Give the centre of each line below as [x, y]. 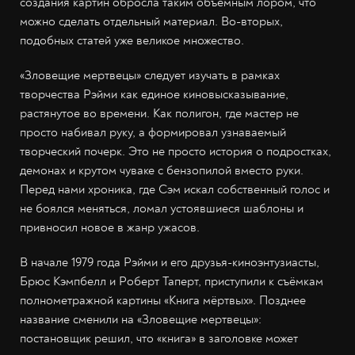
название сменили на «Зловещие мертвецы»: [141, 319]
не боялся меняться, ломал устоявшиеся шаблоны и [162, 208]
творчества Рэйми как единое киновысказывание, [154, 94]
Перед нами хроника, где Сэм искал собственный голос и [175, 189]
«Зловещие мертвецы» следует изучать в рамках [150, 75]
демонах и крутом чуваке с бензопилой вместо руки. [162, 170]
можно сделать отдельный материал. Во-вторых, [151, 21]
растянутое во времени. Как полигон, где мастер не [159, 113]
